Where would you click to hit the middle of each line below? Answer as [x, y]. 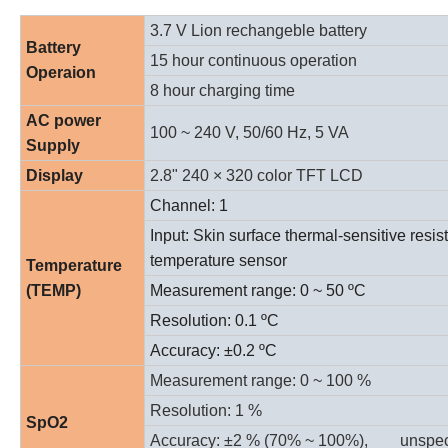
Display [54, 175]
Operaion [61, 72]
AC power [63, 120]
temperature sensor [218, 260]
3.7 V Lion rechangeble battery [258, 30]
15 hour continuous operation [253, 60]
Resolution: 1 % [206, 410]
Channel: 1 [189, 205]
